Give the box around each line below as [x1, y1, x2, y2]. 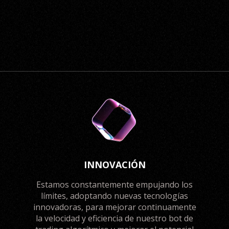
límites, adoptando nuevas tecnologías [41, 190, 188, 201]
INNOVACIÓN [83, 158, 146, 171]
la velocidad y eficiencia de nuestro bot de [36, 213, 193, 224]
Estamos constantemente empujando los [36, 179, 193, 190]
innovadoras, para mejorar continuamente [33, 201, 196, 213]
